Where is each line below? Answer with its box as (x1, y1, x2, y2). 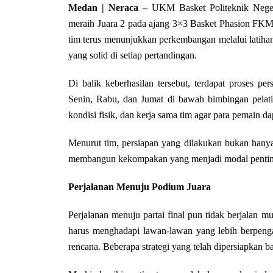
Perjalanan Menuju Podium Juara (68, 182, 211, 192)
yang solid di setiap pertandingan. (68, 50, 197, 60)
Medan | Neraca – (68, 2, 152, 13)
